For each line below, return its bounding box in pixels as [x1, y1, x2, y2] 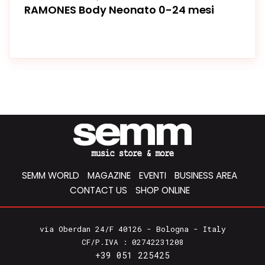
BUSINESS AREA [174, 169, 237, 182]
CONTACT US [69, 184, 127, 196]
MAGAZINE [88, 169, 131, 182]
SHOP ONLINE [135, 184, 190, 196]
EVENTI [139, 169, 166, 182]
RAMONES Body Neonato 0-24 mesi [24, 2, 215, 17]
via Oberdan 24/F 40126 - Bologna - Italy [39, 224, 226, 234]
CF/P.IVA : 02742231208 [81, 237, 184, 247]
